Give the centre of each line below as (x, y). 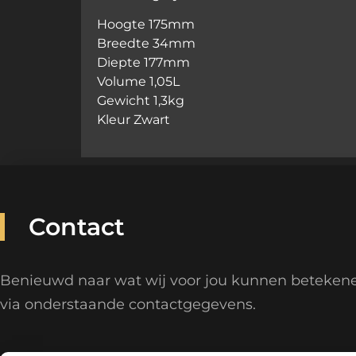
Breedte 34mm (146, 44)
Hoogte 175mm (146, 25)
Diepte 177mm (143, 63)
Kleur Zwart (133, 120)
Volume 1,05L (138, 82)
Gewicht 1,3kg (141, 101)
